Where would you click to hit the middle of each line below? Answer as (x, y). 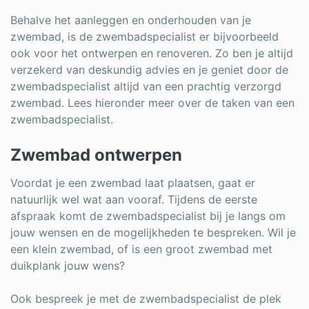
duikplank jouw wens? (68, 266)
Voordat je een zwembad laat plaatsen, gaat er (133, 183)
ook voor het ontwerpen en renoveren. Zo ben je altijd (152, 53)
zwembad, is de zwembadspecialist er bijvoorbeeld (144, 37)
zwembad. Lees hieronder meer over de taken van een (152, 103)
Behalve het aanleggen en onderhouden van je (131, 20)
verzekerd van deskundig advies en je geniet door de (149, 70)
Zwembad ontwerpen (96, 155)
